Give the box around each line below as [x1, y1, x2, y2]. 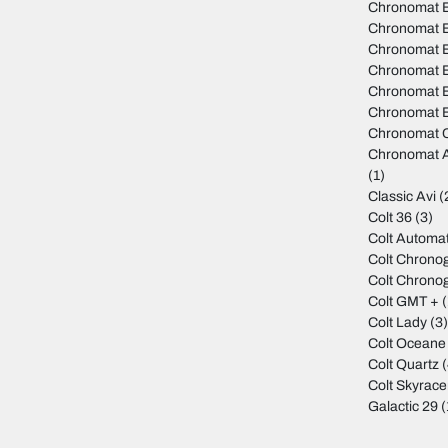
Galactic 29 [368, 399, 439, 415]
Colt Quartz [368, 357, 440, 373]
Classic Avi [368, 189, 437, 205]
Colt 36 [368, 210, 413, 226]
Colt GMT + [368, 294, 440, 310]
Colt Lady [368, 315, 428, 331]
